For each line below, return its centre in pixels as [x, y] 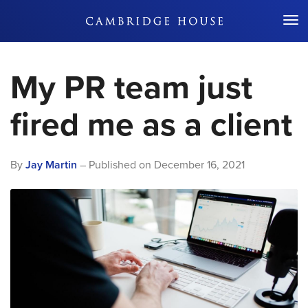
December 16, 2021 [199, 165]
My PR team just [131, 88]
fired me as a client [151, 125]
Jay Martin [51, 165]
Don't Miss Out [187, 16]
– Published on [115, 165]
